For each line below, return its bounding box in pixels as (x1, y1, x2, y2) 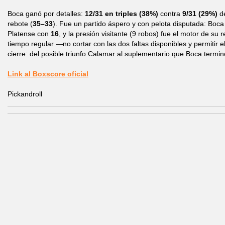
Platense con (8, 30, 51, 38)
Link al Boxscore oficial (8, 70, 88, 78)
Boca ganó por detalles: (8, 10, 85, 18)
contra (158, 10, 182, 18)
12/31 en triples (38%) (85, 10, 158, 18)
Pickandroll (8, 90, 42, 98)
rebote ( (8, 20, 33, 28)
